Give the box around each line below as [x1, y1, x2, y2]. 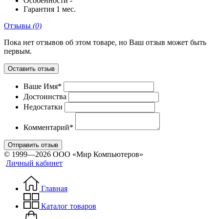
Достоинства [23, 92, 66, 101]
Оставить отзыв [8, 65, 55, 73]
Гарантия [23, 5, 54, 14]
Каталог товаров [39, 202, 96, 211]
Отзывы [4, 22, 33, 30]
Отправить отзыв [8, 141, 58, 149]
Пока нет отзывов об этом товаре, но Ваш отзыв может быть [4, 38, 206, 47]
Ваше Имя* [23, 82, 62, 91]
